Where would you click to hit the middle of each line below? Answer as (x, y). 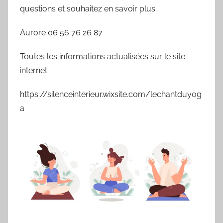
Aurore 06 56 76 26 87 (61, 33)
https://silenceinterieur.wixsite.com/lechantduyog (111, 95)
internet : (35, 71)
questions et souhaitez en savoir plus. (88, 9)
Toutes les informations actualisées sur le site (103, 57)
